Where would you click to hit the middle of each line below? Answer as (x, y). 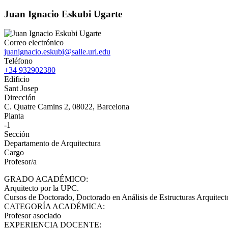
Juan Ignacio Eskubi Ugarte (63, 14)
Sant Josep (21, 89)
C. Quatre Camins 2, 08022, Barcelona (67, 107)
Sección (17, 134)
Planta (14, 116)
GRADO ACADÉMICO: (46, 179)
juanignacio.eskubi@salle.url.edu (57, 52)
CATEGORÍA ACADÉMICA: (54, 207)
